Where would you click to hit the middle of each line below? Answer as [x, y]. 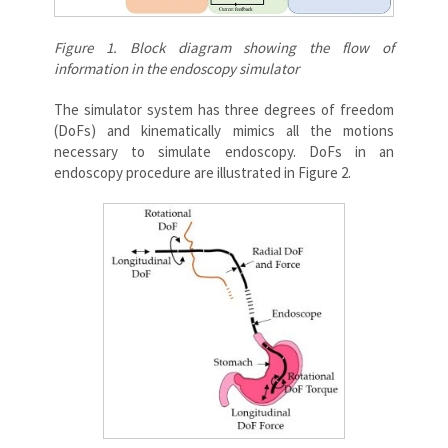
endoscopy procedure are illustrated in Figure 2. [202, 172]
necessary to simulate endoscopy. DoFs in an [224, 151]
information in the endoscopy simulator [176, 68]
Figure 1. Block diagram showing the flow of [224, 47]
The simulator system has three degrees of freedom [224, 109]
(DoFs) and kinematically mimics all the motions [224, 130]
